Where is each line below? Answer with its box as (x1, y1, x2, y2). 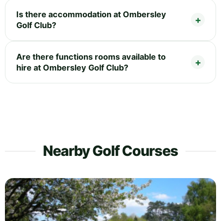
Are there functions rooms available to (16, 51, 166, 62)
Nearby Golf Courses (43, 142, 178, 159)
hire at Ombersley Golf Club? (16, 62, 128, 73)
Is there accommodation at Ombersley (16, 9, 166, 19)
